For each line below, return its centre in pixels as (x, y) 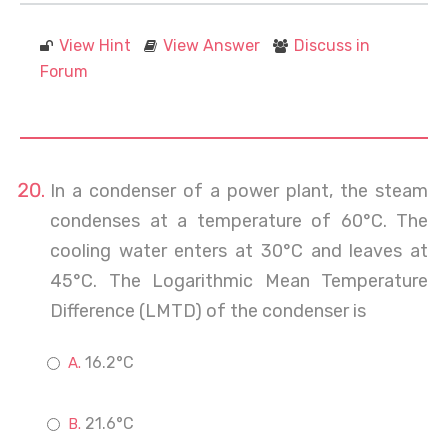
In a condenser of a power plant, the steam (239, 191)
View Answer (211, 45)
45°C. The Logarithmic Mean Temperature (239, 281)
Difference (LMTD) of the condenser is (208, 311)
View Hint (95, 45)
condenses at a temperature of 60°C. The (239, 221)
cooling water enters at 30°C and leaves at (239, 251)
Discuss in (332, 45)
